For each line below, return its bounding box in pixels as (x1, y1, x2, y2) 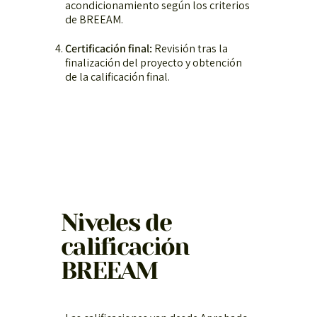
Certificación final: (64, 40, 152, 56)
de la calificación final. (64, 69, 170, 84)
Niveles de (60, 209, 171, 237)
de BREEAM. (64, 11, 123, 27)
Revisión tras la (151, 40, 228, 56)
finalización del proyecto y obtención (64, 54, 242, 70)
